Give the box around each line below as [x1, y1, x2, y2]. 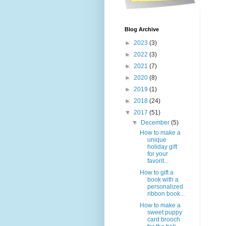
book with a [147, 176, 179, 184]
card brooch [147, 216, 180, 223]
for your [147, 150, 168, 158]
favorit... [147, 157, 168, 165]
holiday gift [147, 143, 177, 151]
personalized [147, 183, 183, 191]
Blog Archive [125, 26, 159, 33]
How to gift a [139, 169, 174, 177]
